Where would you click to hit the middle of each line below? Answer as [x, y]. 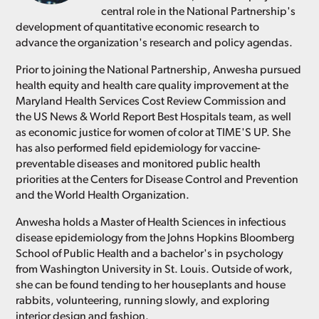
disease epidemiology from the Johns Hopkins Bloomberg [155, 239]
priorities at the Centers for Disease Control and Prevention [157, 181]
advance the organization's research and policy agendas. [155, 44]
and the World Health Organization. [103, 196]
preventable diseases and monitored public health [138, 165]
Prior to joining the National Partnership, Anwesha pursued [159, 71]
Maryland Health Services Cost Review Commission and [151, 102]
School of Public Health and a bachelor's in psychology [150, 255]
